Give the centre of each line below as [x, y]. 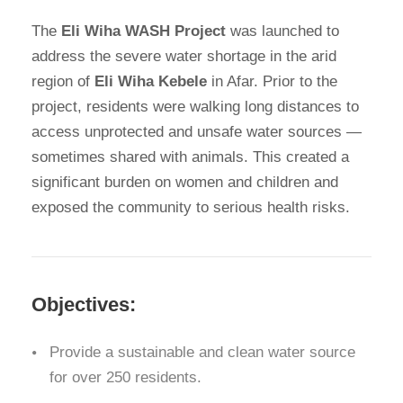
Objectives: [84, 305]
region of [63, 82]
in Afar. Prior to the [272, 82]
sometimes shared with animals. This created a [190, 157]
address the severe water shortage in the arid [184, 57]
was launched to [282, 31]
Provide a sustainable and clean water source [202, 353]
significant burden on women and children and [185, 183]
